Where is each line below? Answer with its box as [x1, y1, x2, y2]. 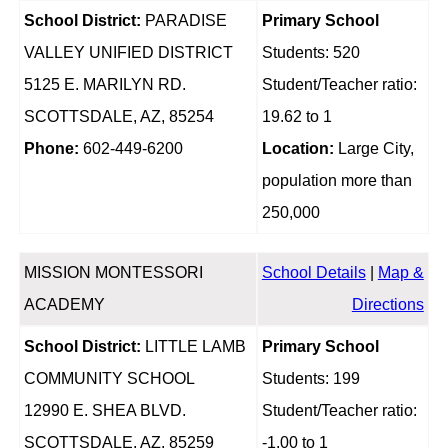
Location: [261, 140, 334, 158]
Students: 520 [261, 44, 360, 62]
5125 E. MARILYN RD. [23, 76, 186, 94]
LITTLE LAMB [140, 338, 246, 356]
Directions [351, 296, 424, 314]
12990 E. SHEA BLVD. [23, 402, 186, 420]
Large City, [333, 140, 414, 158]
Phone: [23, 140, 79, 158]
